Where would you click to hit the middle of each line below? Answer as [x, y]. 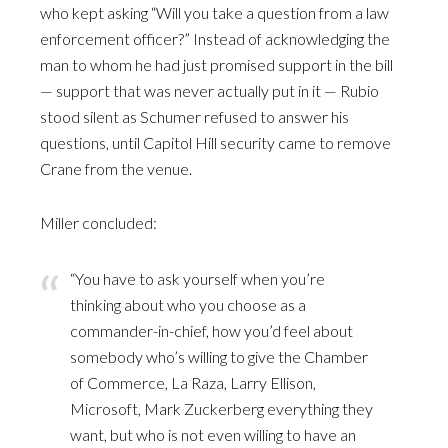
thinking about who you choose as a [188, 304]
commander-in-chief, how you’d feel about [211, 330]
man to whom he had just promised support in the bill [216, 64]
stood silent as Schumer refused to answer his [194, 116]
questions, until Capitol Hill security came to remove [215, 142]
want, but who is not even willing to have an [213, 434]
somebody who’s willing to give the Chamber [219, 356]
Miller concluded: [98, 222]
